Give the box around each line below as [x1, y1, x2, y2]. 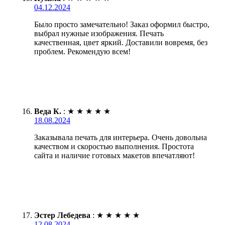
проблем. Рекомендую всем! [34, 47, 131, 56]
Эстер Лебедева [34, 211, 90, 220]
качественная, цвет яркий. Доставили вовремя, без [34, 38, 207, 47]
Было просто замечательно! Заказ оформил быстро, [34, 20, 209, 29]
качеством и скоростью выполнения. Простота [34, 142, 194, 151]
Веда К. [34, 107, 61, 116]
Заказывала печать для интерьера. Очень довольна [34, 133, 207, 142]
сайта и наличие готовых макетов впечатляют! [34, 151, 195, 160]
